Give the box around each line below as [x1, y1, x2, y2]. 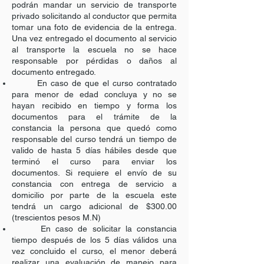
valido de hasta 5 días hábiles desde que [12, 146, 177, 155]
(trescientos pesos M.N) [12, 213, 101, 222]
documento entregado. [12, 67, 96, 77]
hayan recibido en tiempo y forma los [12, 101, 177, 110]
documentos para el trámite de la [12, 112, 177, 121]
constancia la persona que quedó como [12, 123, 177, 133]
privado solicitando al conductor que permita [12, 11, 177, 21]
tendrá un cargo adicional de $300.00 [12, 202, 177, 211]
